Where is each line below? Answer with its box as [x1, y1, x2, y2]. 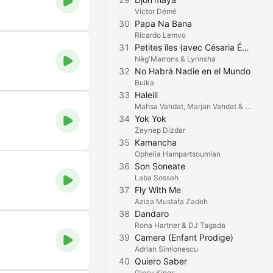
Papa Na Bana [135, 18, 192, 29]
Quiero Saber [135, 256, 187, 266]
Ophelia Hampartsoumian [135, 149, 221, 158]
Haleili [135, 90, 158, 100]
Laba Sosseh [135, 173, 179, 182]
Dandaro [135, 208, 169, 219]
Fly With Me [135, 185, 181, 195]
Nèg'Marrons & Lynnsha [135, 54, 216, 63]
